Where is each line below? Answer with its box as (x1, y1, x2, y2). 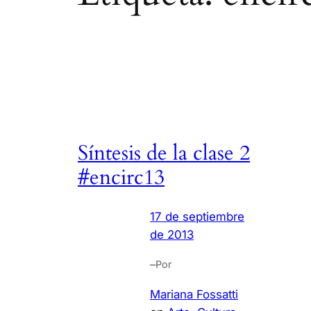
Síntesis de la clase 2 (78, 140, 250, 168)
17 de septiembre (150, 210, 244, 224)
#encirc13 (78, 164, 165, 192)
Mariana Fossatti (150, 287, 238, 301)
